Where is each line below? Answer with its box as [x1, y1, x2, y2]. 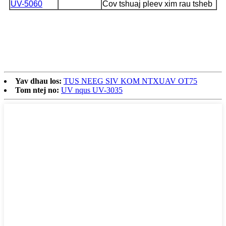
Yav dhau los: [15, 77, 62, 86]
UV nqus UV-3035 [61, 86, 123, 95]
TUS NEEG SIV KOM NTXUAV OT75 [64, 77, 197, 86]
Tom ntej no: [15, 86, 59, 95]
